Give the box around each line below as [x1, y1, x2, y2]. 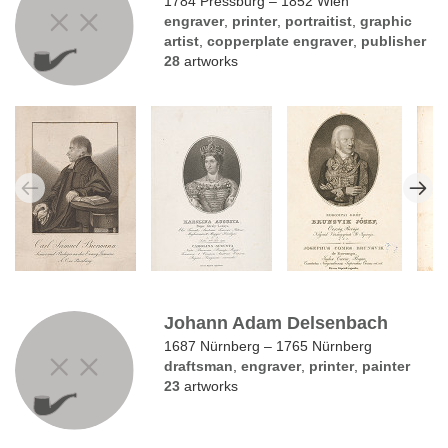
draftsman [164, 357, 234, 374]
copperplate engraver [207, 33, 354, 50]
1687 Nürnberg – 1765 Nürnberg [164, 337, 373, 354]
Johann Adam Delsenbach [164, 312, 389, 333]
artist [164, 33, 200, 50]
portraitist [285, 13, 353, 30]
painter [362, 357, 411, 374]
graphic [360, 13, 413, 30]
